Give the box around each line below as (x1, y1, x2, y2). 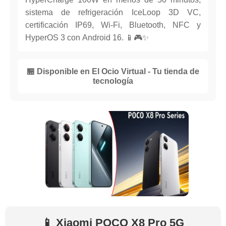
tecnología (93, 77, 133, 86)
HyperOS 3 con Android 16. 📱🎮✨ (25, 33, 149, 42)
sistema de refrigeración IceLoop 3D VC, (25, 8, 201, 17)
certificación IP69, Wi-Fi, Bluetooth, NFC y (25, 21, 201, 30)
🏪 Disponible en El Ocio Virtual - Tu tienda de (27, 67, 199, 76)
